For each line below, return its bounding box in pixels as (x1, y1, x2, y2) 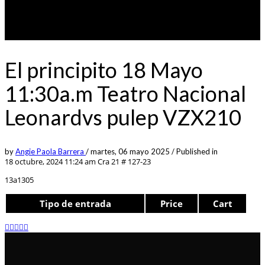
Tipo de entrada (39, 197, 111, 209)
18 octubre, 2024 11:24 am (5, 156, 96, 167)
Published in (176, 146, 218, 156)
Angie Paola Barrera (15, 146, 86, 156)
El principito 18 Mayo (5, 56, 203, 83)
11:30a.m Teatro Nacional (5, 80, 246, 106)
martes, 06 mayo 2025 (91, 146, 172, 156)
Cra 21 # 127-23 (96, 156, 151, 167)
